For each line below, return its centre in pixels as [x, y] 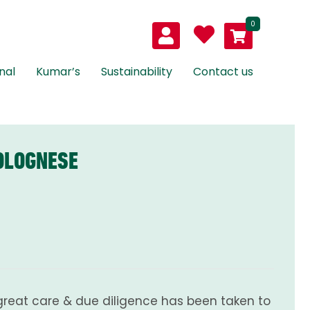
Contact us [223, 72]
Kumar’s [58, 72]
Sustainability [137, 72]
